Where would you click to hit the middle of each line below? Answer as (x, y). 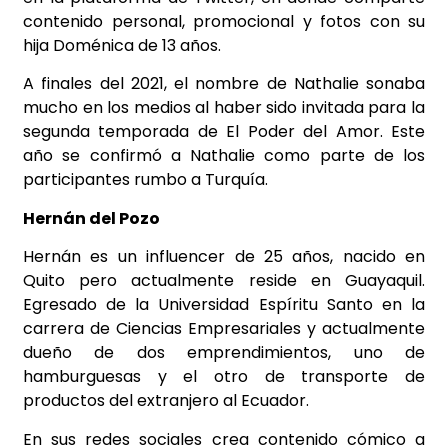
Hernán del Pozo (91, 218)
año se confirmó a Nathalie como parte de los (224, 156)
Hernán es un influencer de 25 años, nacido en (224, 257)
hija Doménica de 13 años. (122, 45)
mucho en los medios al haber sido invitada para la (224, 108)
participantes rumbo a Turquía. (145, 180)
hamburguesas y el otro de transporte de (224, 377)
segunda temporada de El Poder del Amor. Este (224, 132)
